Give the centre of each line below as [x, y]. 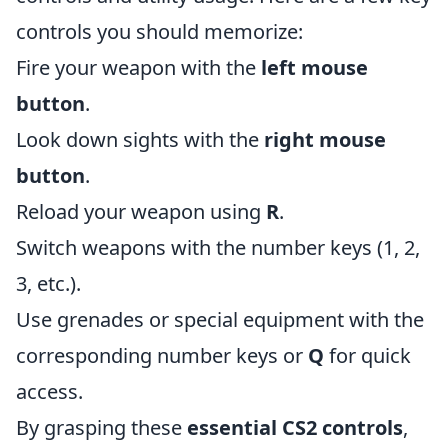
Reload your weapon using [141, 211]
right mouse [325, 139]
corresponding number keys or [162, 355]
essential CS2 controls [295, 427]
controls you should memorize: [159, 31]
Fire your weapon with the [138, 67]
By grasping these [101, 427]
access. [49, 391]
